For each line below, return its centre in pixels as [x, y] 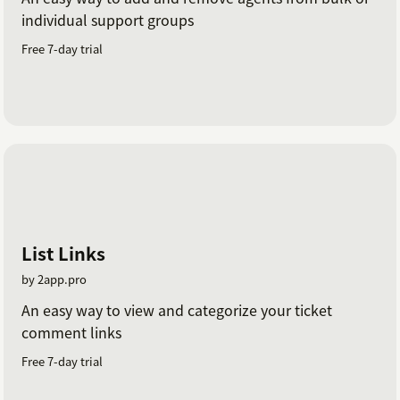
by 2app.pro [54, 279]
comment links [71, 332]
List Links [63, 253]
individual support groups [108, 20]
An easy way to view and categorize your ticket [177, 309]
